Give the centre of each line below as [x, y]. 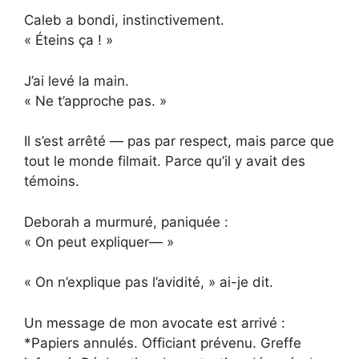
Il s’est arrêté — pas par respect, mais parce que [179, 141]
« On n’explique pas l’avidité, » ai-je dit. [149, 282]
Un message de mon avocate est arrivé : [155, 323]
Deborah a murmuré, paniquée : [126, 222]
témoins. [52, 182]
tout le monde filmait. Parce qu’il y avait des [165, 161]
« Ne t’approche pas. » [95, 101]
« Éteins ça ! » [69, 40]
